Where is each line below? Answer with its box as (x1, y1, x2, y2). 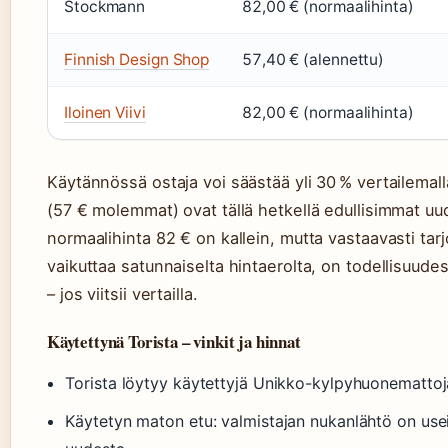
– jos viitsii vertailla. (47, 284, 198, 305)
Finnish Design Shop (64, 50, 210, 70)
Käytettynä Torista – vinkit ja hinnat (47, 329, 301, 355)
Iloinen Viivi (64, 103, 146, 123)
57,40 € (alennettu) (242, 50, 385, 70)
